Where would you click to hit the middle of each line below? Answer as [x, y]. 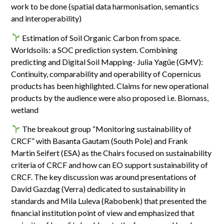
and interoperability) [46, 18]
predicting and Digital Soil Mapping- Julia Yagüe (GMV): [107, 61]
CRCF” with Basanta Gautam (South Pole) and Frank [100, 141]
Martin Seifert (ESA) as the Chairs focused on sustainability [111, 153]
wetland [25, 109]
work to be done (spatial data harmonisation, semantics [105, 6]
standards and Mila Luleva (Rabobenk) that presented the [109, 201]
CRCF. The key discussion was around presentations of [104, 177]
